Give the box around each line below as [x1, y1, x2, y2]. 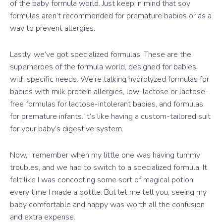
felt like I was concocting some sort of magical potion [10, 174, 193, 185]
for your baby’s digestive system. [10, 123, 123, 134]
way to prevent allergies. [10, 22, 95, 34]
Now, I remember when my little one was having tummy [10, 149, 200, 161]
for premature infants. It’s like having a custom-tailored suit [10, 111, 211, 122]
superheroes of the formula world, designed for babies [10, 61, 196, 72]
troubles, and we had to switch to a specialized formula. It [10, 162, 207, 173]
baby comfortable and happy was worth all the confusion [10, 199, 205, 210]
